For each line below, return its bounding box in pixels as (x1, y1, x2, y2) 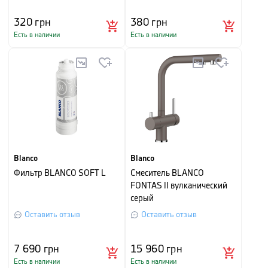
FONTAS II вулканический (130, 182, 227, 190)
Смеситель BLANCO (130, 169, 204, 178)
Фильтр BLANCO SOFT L (14, 169, 106, 178)
